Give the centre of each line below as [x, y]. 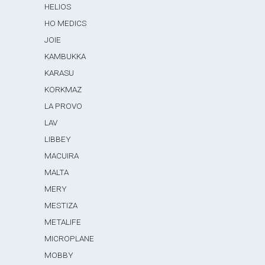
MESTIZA [61, 205]
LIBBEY [58, 139]
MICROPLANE [70, 238]
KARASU [59, 73]
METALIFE [63, 222]
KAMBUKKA [65, 56]
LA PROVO [64, 106]
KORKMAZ [63, 89]
